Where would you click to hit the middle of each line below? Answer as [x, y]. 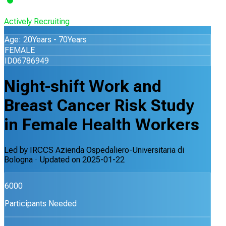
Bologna [18, 159]
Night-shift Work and [83, 87]
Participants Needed [41, 203]
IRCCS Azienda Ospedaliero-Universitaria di [107, 150]
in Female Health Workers [102, 125]
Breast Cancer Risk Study [99, 106]
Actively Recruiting [37, 21]
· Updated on [58, 159]
